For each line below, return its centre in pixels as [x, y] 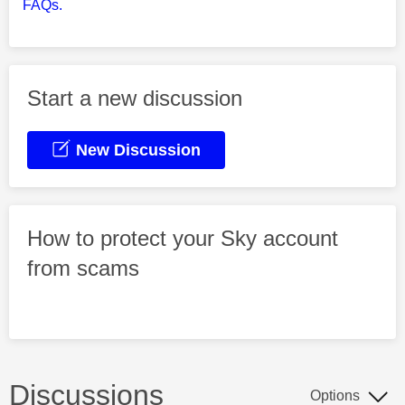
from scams [83, 268]
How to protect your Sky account [183, 238]
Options [335, 396]
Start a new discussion [135, 98]
